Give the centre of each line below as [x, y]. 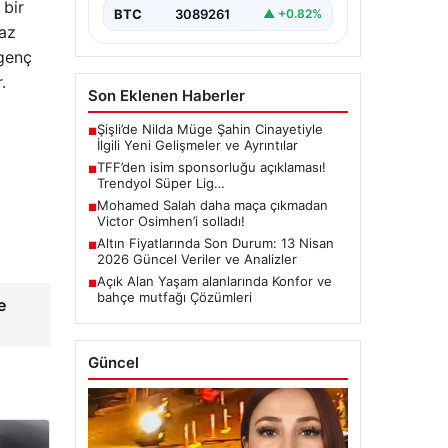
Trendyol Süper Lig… [160, 182]
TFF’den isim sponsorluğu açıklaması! [211, 166]
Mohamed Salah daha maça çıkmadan [212, 204]
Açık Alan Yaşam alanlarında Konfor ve [214, 280]
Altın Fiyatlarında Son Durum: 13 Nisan [215, 242]
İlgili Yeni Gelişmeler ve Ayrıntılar [197, 144]
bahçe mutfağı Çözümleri [174, 296]
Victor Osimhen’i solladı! [170, 220]
